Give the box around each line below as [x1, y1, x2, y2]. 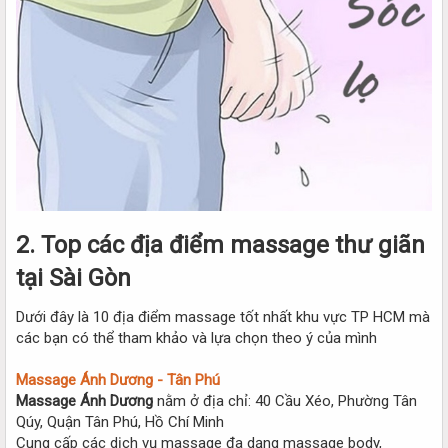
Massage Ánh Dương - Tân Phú [16, 370, 220, 389]
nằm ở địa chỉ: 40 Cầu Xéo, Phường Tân [153, 391, 417, 410]
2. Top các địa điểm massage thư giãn [16, 230, 425, 259]
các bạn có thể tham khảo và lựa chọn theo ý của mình [16, 328, 377, 347]
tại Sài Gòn [16, 263, 131, 292]
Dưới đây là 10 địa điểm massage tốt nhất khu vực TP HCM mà [16, 307, 430, 326]
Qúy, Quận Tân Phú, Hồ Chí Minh [16, 412, 224, 431]
